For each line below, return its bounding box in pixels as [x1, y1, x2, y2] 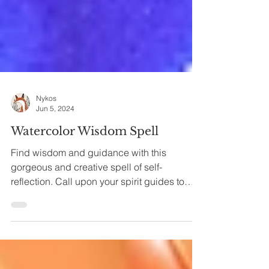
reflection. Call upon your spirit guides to [11, 197, 184, 209]
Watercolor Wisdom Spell [11, 146, 159, 160]
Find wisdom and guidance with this [11, 168, 166, 180]
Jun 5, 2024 [36, 125, 74, 134]
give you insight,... [11, 211, 88, 223]
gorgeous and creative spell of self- [11, 183, 162, 195]
